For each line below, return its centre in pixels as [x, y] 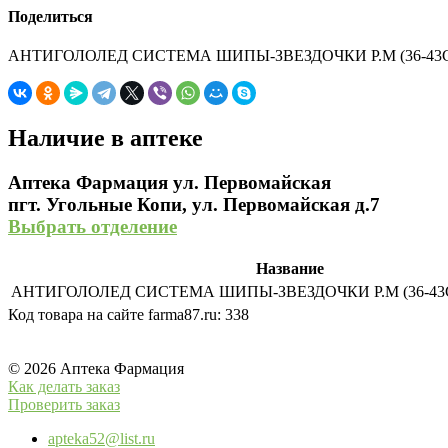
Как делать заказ [64, 386]
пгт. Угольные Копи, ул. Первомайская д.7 [194, 205]
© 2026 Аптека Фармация [96, 368]
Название [290, 268]
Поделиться [50, 17]
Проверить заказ [64, 404]
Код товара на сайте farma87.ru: [116, 314]
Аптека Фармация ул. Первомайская [169, 183]
